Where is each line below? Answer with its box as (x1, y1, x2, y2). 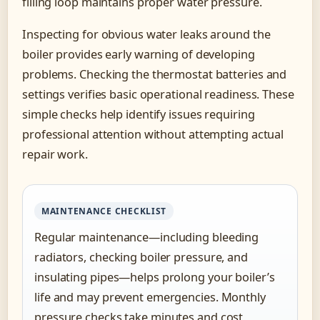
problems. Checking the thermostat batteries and (22, 66, 287, 83)
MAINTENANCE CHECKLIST (41, 205, 167, 218)
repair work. (22, 146, 88, 163)
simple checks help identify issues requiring (22, 106, 255, 123)
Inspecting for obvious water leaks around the (22, 26, 271, 43)
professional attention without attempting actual (22, 126, 284, 143)
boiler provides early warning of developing (22, 46, 255, 63)
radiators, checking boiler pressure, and (34, 249, 248, 266)
